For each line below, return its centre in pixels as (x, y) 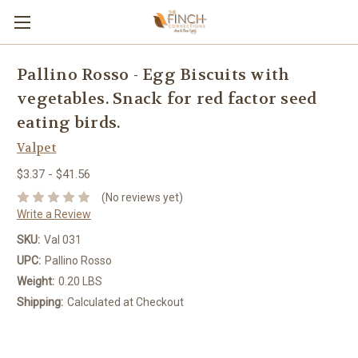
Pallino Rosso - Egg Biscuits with (153, 75)
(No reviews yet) (142, 197)
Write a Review (54, 214)
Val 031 (62, 239)
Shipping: (40, 302)
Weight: (36, 281)
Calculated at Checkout (125, 302)
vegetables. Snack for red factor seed (167, 99)
